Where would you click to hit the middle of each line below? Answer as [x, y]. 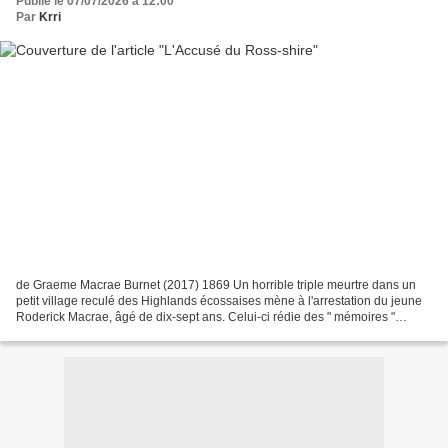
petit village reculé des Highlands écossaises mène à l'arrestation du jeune [219, 300]
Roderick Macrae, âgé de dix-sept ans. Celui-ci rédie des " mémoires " [205, 316]
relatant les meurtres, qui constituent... [118, 332]
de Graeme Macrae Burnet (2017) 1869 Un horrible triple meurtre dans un [216, 284]
